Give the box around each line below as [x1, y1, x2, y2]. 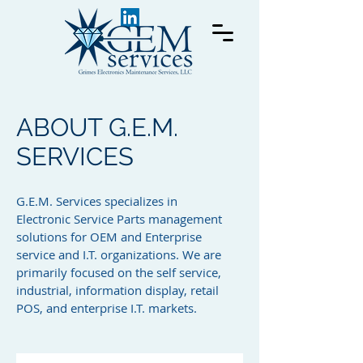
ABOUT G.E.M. [16, 113, 178, 142]
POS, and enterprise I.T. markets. [16, 300, 197, 316]
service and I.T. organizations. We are [16, 246, 221, 263]
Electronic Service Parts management [16, 211, 222, 227]
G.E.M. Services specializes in [16, 193, 177, 209]
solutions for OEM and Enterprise [16, 228, 202, 245]
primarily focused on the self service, [16, 264, 221, 280]
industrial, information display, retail [16, 282, 219, 298]
